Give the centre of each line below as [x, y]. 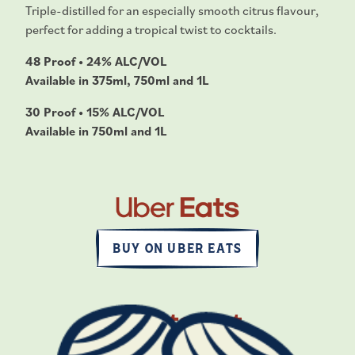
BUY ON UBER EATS [177, 248]
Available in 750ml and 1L [96, 131]
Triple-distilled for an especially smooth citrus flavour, [172, 11]
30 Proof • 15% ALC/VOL [95, 112]
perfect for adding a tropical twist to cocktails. [151, 30]
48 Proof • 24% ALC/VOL [96, 61]
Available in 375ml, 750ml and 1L [117, 80]
